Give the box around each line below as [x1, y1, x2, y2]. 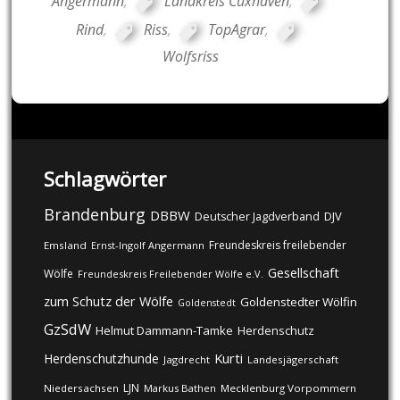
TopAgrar [208, 19, 266, 39]
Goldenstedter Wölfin [239, 293, 357, 310]
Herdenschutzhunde [43, 349, 159, 367]
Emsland [43, 237, 87, 252]
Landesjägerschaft [246, 352, 338, 366]
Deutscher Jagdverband [194, 208, 320, 224]
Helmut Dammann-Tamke [95, 321, 233, 338]
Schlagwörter [43, 164, 166, 192]
